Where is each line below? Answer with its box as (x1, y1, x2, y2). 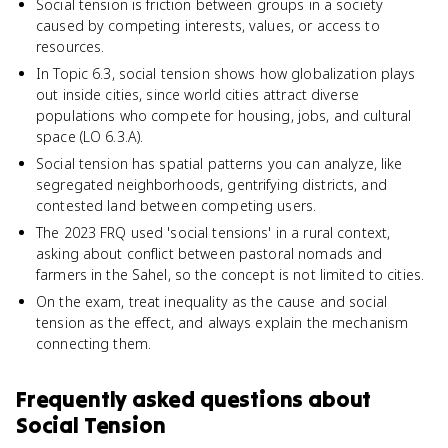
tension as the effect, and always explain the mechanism (36, 313, 409, 332)
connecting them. (36, 334, 152, 353)
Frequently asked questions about (16, 385, 372, 413)
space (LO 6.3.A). (36, 127, 144, 146)
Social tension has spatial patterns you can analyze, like (36, 154, 403, 173)
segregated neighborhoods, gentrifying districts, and (36, 175, 387, 194)
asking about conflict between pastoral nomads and (36, 244, 383, 263)
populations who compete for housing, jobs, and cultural (36, 106, 412, 125)
